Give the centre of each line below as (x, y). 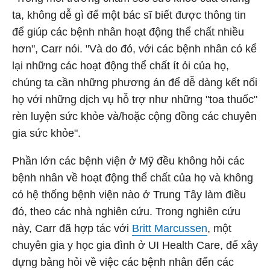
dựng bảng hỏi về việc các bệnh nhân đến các (123, 262)
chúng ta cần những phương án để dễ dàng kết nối (135, 83)
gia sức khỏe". (46, 133)
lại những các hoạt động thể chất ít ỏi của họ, (121, 66)
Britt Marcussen (170, 228)
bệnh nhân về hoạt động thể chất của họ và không (133, 178)
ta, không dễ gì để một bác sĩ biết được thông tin (129, 15)
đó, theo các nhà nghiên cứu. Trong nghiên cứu (126, 212)
